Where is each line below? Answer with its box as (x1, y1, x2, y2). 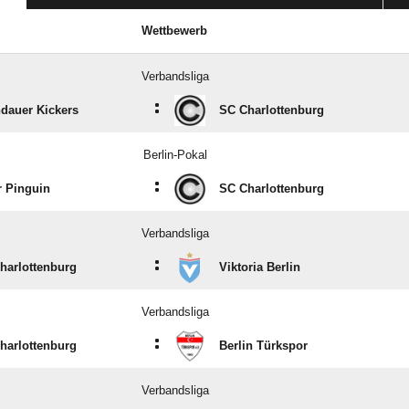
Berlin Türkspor (219, 339, 308, 353)
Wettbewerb (142, 24, 207, 38)
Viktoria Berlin (219, 260, 300, 275)
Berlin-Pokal (142, 148, 207, 163)
